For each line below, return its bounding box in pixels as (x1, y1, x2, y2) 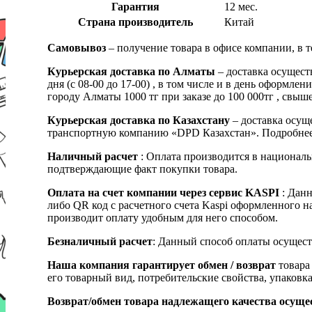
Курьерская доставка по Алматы (47, 65, 218, 78)
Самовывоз (47, 42, 106, 54)
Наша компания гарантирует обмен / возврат (47, 259, 276, 272)
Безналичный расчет (47, 235, 153, 248)
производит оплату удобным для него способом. (47, 212, 278, 224)
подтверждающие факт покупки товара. (47, 163, 237, 175)
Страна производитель (78, 16, 193, 29)
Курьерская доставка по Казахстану (47, 114, 230, 127)
